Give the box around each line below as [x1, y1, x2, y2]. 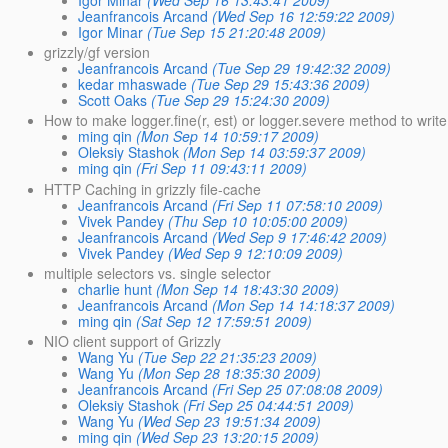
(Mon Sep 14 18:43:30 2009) [156, 278, 340, 299]
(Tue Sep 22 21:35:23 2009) [138, 346, 318, 367]
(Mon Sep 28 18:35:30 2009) [138, 362, 322, 383]
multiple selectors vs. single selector [44, 262, 272, 283]
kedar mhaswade [78, 74, 188, 95]
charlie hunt [78, 278, 153, 299]
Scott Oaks [78, 90, 148, 111]
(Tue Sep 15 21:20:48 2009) [147, 22, 327, 42]
